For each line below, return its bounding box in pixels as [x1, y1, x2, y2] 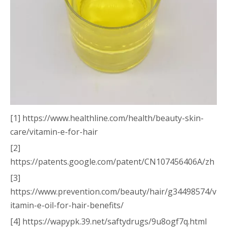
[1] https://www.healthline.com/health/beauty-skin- [10, 112, 204, 124]
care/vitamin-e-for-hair [10, 126, 98, 137]
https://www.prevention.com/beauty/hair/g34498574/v [10, 186, 216, 197]
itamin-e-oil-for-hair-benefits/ [10, 200, 124, 211]
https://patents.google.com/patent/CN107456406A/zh [10, 156, 214, 167]
